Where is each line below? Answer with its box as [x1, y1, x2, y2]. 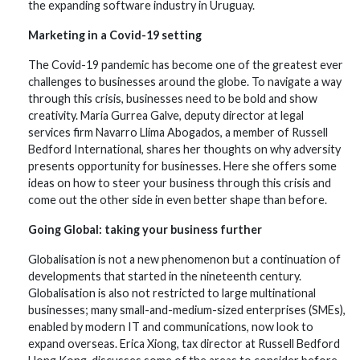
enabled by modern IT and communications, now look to [28, 320, 313, 333]
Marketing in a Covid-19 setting [28, 28, 202, 42]
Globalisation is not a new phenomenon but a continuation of [28, 252, 341, 266]
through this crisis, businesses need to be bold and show [28, 92, 317, 105]
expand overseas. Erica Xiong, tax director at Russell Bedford [28, 337, 340, 350]
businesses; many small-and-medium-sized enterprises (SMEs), [28, 303, 346, 317]
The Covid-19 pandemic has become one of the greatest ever [28, 58, 343, 72]
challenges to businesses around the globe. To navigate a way [28, 75, 342, 88]
